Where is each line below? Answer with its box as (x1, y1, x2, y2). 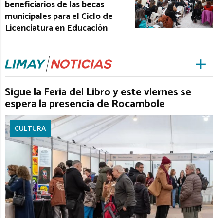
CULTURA (15, 123, 46, 133)
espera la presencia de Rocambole (5, 95, 165, 113)
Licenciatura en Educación (5, 20, 108, 36)
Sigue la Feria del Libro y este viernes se (5, 83, 191, 101)
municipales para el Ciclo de (5, 9, 113, 24)
